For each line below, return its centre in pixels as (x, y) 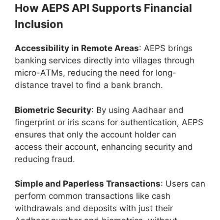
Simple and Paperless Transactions (88, 184)
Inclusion (39, 24)
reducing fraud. (46, 159)
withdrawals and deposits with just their (94, 208)
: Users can (183, 184)
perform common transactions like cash (93, 196)
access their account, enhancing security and (104, 147)
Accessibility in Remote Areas (77, 48)
